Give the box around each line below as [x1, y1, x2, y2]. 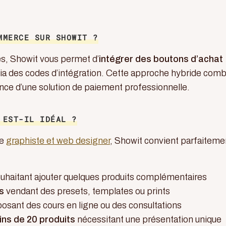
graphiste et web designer [6, 136, 110, 146]
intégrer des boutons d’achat [99, 54, 223, 64]
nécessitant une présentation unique [75, 214, 221, 224]
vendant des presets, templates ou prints [4, 186, 170, 196]
